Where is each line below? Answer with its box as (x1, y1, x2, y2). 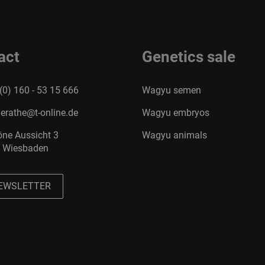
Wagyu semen (141, 85, 201, 96)
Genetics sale (141, 48, 235, 66)
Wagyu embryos (141, 107, 209, 118)
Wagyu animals (141, 130, 207, 141)
